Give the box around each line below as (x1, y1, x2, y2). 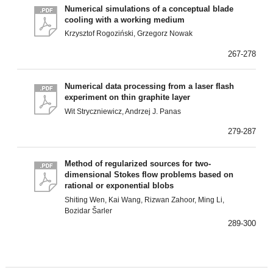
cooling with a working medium (65, 15, 185, 24)
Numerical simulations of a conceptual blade (65, 4, 234, 13)
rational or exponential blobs (65, 181, 174, 191)
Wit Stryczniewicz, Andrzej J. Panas (65, 107, 182, 116)
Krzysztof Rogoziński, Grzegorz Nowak (65, 29, 193, 38)
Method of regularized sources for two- (65, 159, 211, 169)
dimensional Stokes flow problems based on (65, 170, 234, 180)
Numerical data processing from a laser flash (65, 82, 235, 91)
